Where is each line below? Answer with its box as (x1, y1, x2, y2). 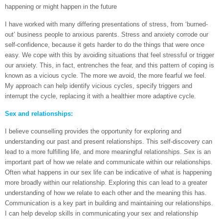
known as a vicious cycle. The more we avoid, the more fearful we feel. (5, 72, 206, 79)
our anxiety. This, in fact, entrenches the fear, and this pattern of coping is (5, 62, 214, 69)
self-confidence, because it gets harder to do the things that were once (5, 41, 204, 48)
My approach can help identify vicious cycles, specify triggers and (5, 82, 192, 89)
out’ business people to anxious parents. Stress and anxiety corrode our (5, 31, 208, 38)
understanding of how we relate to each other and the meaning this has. (5, 189, 207, 197)
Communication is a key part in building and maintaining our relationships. (5, 199, 213, 207)
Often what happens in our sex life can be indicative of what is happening (5, 169, 212, 176)
